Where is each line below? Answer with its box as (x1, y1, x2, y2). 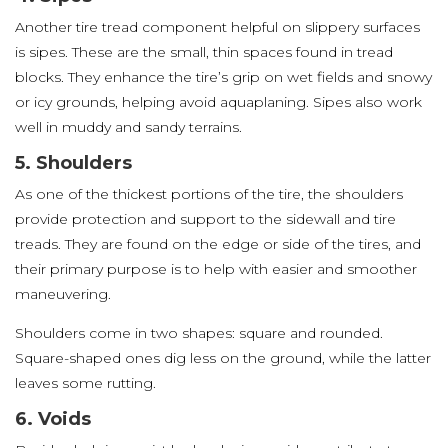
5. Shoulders (15, 152, 132, 174)
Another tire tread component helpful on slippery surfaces (15, 18, 420, 36)
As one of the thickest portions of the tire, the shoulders (15, 185, 403, 203)
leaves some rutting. (15, 374, 156, 392)
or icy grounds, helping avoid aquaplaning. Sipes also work (15, 93, 422, 111)
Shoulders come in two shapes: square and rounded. (15, 324, 383, 342)
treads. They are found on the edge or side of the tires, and (15, 235, 421, 253)
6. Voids (15, 408, 91, 430)
